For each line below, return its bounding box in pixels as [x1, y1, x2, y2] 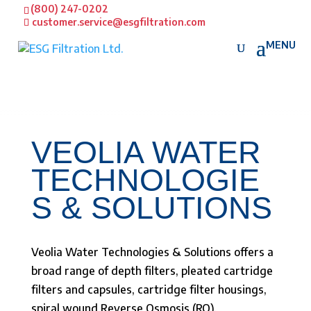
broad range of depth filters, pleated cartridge [31, 264, 273, 278]
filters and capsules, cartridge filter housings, [31, 283, 267, 296]
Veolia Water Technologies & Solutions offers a [31, 245, 274, 259]
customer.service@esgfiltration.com [31, 16, 205, 28]
